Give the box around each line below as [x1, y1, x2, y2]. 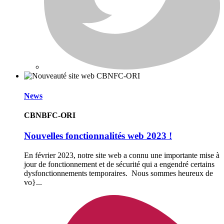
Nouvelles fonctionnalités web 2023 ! [24, 130, 172, 141]
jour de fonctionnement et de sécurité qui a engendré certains [24, 159, 214, 168]
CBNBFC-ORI [24, 110, 75, 119]
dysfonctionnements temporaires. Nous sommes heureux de [24, 168, 213, 177]
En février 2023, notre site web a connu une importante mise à [24, 150, 219, 159]
